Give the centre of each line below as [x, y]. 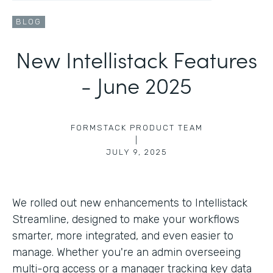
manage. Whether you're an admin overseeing [126, 252]
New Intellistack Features [136, 58]
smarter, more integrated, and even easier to [123, 236]
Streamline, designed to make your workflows [126, 219]
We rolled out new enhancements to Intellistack [130, 203]
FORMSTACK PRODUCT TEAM [136, 127]
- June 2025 [136, 84]
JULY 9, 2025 [136, 152]
